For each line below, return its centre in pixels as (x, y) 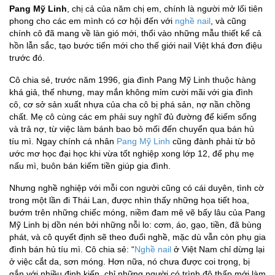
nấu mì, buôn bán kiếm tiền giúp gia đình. (90, 166)
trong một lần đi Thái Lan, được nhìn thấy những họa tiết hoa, (129, 200)
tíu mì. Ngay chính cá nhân (63, 141)
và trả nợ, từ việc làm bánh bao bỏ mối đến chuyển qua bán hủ (132, 129)
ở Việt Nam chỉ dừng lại (218, 250)
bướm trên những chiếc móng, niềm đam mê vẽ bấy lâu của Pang (137, 213)
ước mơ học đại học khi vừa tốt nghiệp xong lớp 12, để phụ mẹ (132, 154)
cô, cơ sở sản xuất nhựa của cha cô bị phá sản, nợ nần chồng (130, 105)
